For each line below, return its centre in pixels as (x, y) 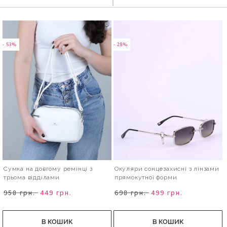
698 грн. (130, 193)
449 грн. (56, 193)
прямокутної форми (146, 178)
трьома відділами (32, 178)
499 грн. (167, 193)
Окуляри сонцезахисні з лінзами (167, 169)
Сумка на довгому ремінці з (48, 169)
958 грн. (20, 193)
